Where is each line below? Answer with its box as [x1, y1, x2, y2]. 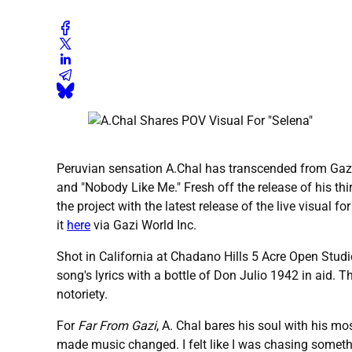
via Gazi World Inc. [90, 218, 196, 233]
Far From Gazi [78, 318, 156, 334]
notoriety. [57, 287, 108, 302]
